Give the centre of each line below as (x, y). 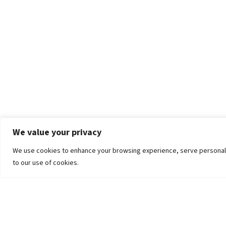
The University (177, 218)
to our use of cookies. (46, 163)
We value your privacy (57, 132)
